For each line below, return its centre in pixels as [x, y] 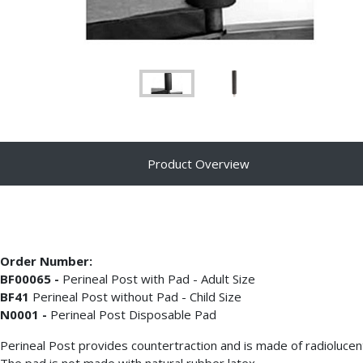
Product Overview [199, 164]
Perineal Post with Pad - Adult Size [159, 279]
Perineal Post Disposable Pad [133, 314]
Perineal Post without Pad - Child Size [137, 297]
